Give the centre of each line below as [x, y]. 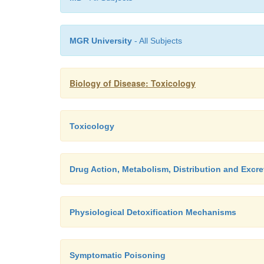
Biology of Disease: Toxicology [133, 83]
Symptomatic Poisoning [118, 255]
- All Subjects [157, 41]
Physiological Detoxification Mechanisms [153, 212]
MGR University [101, 41]
